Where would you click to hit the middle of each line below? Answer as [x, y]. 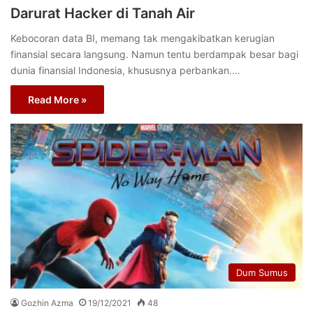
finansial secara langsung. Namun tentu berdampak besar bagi [154, 54]
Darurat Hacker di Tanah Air [103, 14]
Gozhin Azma [47, 303]
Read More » [57, 100]
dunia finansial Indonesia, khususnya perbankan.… [125, 71]
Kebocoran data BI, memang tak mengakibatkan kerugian [143, 38]
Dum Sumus [262, 272]
